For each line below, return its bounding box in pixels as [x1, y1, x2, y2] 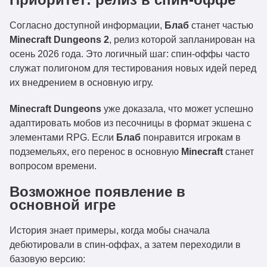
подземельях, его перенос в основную [10, 147, 181, 157]
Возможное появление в [10, 184, 185, 200]
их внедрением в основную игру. [10, 77, 153, 88]
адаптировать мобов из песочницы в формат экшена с [10, 118, 252, 128]
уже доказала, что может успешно [101, 104, 253, 114]
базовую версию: [10, 254, 85, 264]
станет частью [189, 20, 253, 30]
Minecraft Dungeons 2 [10, 35, 109, 45]
